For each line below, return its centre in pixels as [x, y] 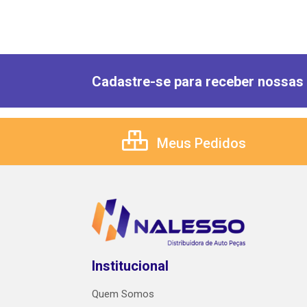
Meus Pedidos [200, 144]
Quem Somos [123, 294]
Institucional [130, 266]
